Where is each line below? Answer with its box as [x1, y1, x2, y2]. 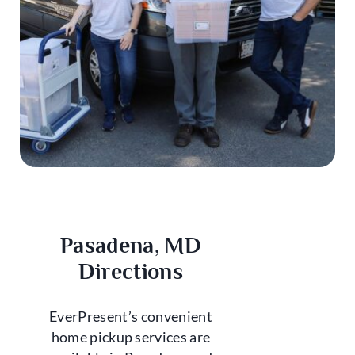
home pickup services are [51, 329, 211, 346]
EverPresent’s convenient [49, 308, 212, 326]
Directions [78, 259, 184, 284]
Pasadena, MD [60, 233, 201, 258]
